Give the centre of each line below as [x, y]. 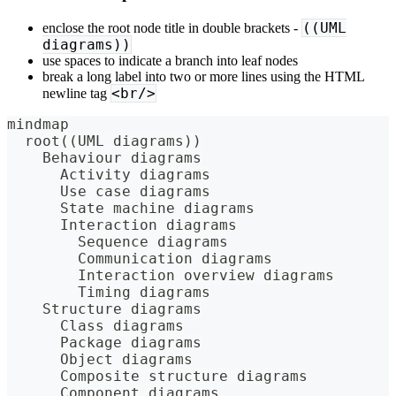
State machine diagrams [131, 209]
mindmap [38, 125]
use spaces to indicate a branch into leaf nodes [170, 61]
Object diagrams [100, 360]
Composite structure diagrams [157, 377]
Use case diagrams [109, 192]
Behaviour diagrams [104, 158]
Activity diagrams [109, 175]
